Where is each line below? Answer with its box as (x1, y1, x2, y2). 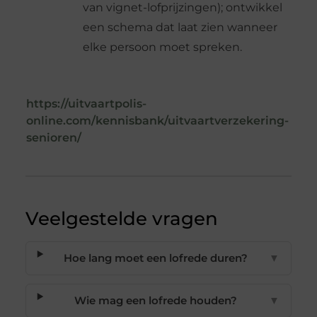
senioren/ (25, 131, 81, 145)
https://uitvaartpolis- (25, 97, 146, 111)
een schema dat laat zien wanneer (82, 21, 277, 35)
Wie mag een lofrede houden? (74, 294, 238, 308)
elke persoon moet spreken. (82, 40, 242, 54)
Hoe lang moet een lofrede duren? (64, 251, 248, 265)
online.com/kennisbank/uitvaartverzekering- (25, 114, 289, 128)
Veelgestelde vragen (25, 207, 218, 231)
